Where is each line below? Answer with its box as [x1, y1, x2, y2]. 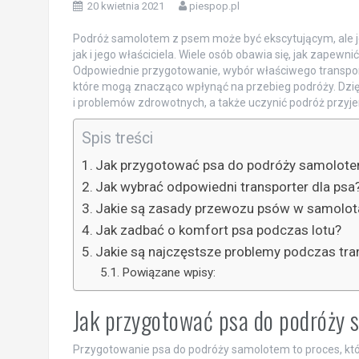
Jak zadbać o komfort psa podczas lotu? [95, 221, 341, 238]
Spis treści [81, 128, 153, 147]
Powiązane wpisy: [121, 264, 216, 280]
